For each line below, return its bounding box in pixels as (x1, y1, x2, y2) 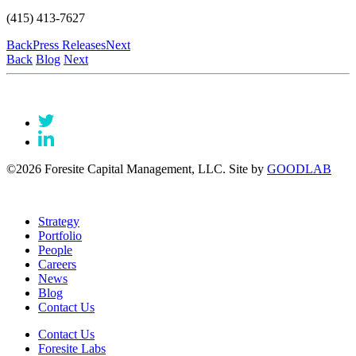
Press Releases (33, 37, 106, 52)
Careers (38, 257, 76, 271)
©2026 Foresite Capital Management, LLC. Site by (6, 161, 267, 176)
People (38, 242, 72, 257)
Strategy (38, 214, 79, 228)
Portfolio (38, 228, 82, 242)
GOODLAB (267, 161, 331, 176)
